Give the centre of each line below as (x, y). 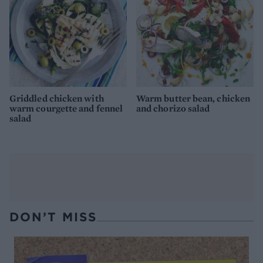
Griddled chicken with (57, 99)
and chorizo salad (173, 109)
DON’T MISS (53, 217)
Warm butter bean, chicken (193, 99)
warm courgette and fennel (66, 109)
